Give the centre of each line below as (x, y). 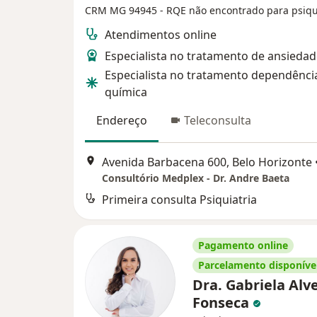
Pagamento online (243, 246)
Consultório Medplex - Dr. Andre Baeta (196, 178)
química (126, 92)
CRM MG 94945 (122, 10)
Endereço (122, 120)
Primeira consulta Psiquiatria (179, 200)
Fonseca (223, 303)
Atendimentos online (161, 34)
